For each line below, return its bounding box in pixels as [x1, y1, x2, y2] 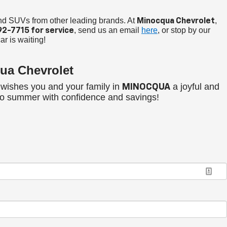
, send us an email [74, 26, 141, 35]
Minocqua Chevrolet [136, 17, 215, 26]
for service [29, 27, 74, 35]
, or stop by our [158, 26, 210, 35]
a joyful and [170, 82, 219, 92]
